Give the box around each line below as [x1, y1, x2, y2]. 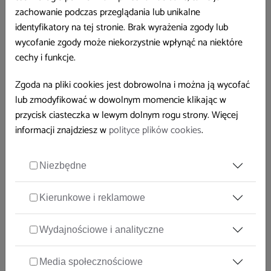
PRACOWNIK [222, 252, 269, 269]
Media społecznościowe [39, 256, 143, 267]
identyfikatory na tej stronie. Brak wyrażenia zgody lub [15, 19, 228, 36]
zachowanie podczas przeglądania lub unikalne [15, 4, 200, 21]
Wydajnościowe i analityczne [39, 224, 164, 235]
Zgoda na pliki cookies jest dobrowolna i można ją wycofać [15, 76, 250, 93]
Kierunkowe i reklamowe [39, 192, 145, 203]
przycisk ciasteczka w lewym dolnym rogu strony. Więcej [15, 106, 238, 123]
